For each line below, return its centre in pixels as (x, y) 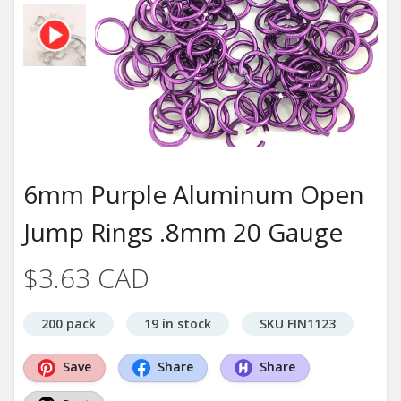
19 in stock (178, 324)
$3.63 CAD (86, 278)
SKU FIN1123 (298, 324)
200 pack (68, 324)
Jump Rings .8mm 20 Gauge (183, 232)
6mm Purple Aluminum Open (194, 194)
